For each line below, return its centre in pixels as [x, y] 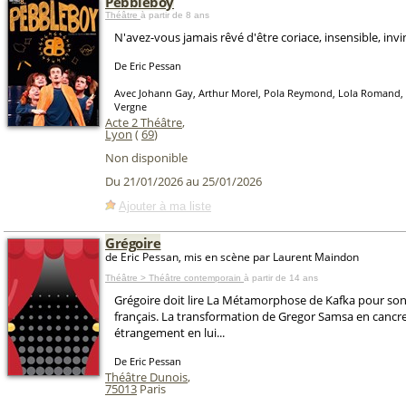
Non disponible [146, 158]
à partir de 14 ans [281, 278]
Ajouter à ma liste [165, 206]
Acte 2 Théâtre [144, 122]
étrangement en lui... [169, 333]
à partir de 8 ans [175, 15]
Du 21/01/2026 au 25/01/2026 [184, 182]
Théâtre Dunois [146, 377]
